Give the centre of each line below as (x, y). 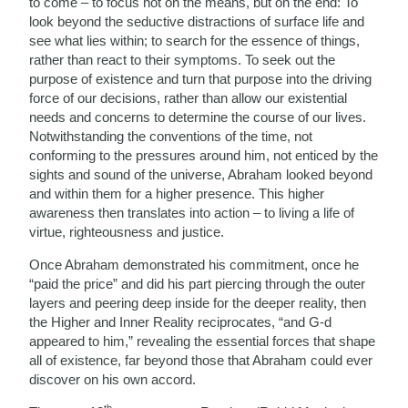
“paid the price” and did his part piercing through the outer (198, 283)
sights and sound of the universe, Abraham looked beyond (201, 174)
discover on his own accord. (113, 379)
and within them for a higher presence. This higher (177, 193)
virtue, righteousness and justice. (127, 231)
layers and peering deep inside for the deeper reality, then (198, 302)
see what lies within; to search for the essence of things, (195, 40)
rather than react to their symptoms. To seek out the (183, 59)
